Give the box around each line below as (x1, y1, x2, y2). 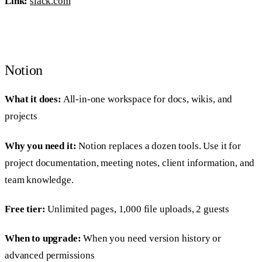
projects (5, 111, 37, 122)
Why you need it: (5, 140, 77, 151)
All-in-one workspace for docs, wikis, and (61, 94, 233, 105)
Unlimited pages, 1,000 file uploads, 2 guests (45, 203, 230, 215)
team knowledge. (5, 174, 74, 185)
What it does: (5, 94, 61, 105)
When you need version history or (81, 233, 222, 244)
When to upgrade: (5, 233, 81, 244)
